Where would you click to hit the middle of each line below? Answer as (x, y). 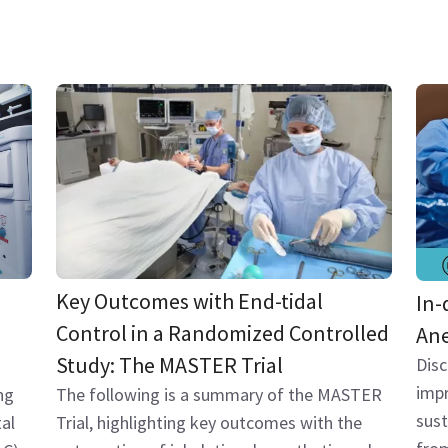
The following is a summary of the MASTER (219, 395)
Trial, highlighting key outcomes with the (209, 423)
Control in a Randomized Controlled (222, 333)
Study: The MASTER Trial (169, 365)
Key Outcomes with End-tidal (189, 301)
